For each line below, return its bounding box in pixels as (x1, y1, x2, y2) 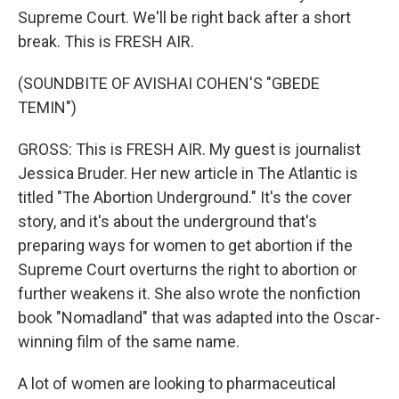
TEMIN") (18, 98, 77, 117)
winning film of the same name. (18, 332, 240, 351)
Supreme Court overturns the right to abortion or (18, 260, 357, 279)
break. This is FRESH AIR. (18, 32, 194, 51)
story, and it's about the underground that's (18, 212, 317, 231)
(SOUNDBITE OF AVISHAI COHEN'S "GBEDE (18, 74, 320, 93)
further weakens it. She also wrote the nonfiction (18, 284, 361, 303)
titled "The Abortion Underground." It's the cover (18, 188, 352, 207)
